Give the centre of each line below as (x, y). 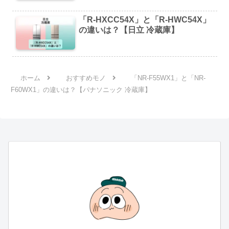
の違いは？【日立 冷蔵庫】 (129, 30)
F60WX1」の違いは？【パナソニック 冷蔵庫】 (81, 89)
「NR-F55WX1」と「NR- (168, 78)
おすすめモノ (86, 78)
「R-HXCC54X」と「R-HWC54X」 (145, 19)
